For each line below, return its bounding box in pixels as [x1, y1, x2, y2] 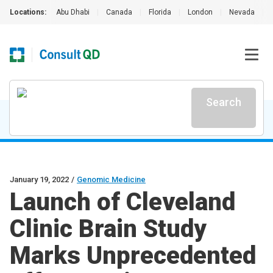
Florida [149, 8, 171, 16]
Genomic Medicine [77, 175, 146, 184]
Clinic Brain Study [10, 214, 207, 243]
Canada [106, 8, 132, 16]
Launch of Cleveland [10, 188, 235, 216]
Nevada [229, 8, 255, 16]
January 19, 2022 [10, 175, 69, 184]
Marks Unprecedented [10, 241, 256, 270]
